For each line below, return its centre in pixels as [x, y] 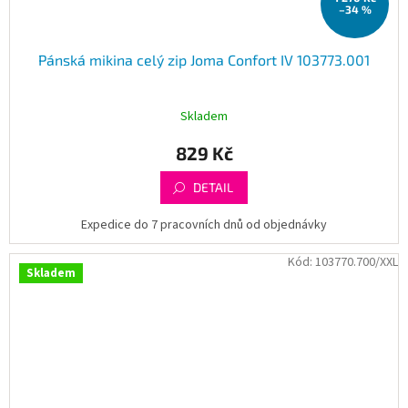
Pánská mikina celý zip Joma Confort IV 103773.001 [204, 59]
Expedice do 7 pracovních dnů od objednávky [204, 224]
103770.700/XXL [357, 262]
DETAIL [213, 187]
